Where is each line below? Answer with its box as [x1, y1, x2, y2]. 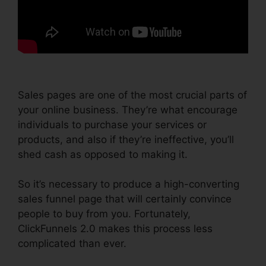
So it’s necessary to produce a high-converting [18, 178, 239, 191]
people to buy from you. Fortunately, [18, 208, 191, 220]
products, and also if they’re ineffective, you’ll [18, 133, 234, 145]
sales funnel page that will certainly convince [18, 193, 232, 205]
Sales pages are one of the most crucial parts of [18, 88, 247, 101]
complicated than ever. [18, 237, 126, 250]
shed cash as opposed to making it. [18, 148, 188, 160]
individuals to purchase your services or [18, 118, 207, 131]
